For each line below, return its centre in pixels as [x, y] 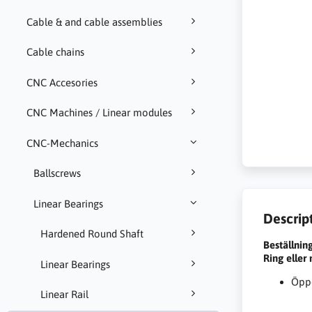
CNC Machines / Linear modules [99, 113]
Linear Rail [64, 295]
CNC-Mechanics [62, 143]
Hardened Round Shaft [92, 234]
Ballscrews [57, 173]
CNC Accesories [62, 82]
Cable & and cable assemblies [94, 22]
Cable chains [55, 52]
